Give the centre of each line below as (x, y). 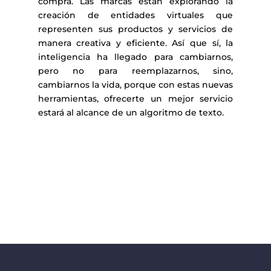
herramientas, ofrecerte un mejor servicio (135, 99)
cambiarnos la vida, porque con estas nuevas (135, 85)
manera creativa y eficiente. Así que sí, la (135, 43)
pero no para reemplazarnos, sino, (135, 71)
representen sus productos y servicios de (135, 29)
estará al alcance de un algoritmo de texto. (131, 113)
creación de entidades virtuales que (135, 15)
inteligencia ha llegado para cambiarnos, (135, 57)
